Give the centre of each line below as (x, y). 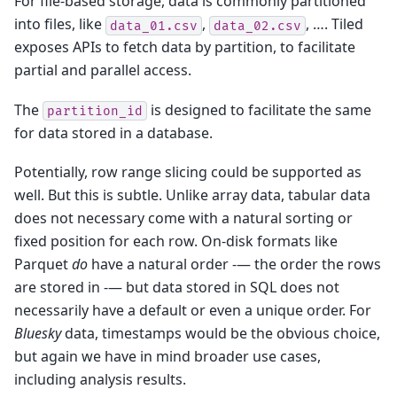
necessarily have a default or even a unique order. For (193, 311)
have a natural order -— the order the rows (234, 265)
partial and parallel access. (103, 70)
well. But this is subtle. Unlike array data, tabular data (192, 195)
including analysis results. (100, 380)
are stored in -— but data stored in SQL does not (177, 288)
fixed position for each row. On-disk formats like (176, 241)
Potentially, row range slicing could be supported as (188, 172)
